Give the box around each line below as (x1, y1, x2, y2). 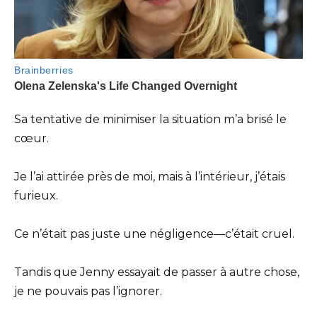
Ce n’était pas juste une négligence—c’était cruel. (14, 227, 294, 241)
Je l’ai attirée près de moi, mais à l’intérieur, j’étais (14, 169, 285, 183)
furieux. (14, 188, 58, 202)
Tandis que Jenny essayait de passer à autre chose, (14, 265, 299, 279)
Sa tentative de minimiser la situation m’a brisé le (14, 112, 287, 126)
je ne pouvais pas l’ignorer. (14, 284, 162, 299)
